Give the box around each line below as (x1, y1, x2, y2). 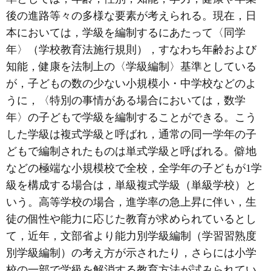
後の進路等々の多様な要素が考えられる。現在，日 (6, 9, 256, 22)
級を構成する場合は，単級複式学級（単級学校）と (6, 178, 256, 191)
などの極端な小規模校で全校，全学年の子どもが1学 (6, 162, 262, 174)
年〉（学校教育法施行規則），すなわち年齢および (6, 43, 256, 56)
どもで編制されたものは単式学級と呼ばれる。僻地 (6, 145, 256, 157)
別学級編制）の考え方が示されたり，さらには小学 (6, 246, 256, 259)
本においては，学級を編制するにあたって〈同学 (6, 26, 246, 39)
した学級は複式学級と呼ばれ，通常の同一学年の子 (6, 128, 256, 140)
